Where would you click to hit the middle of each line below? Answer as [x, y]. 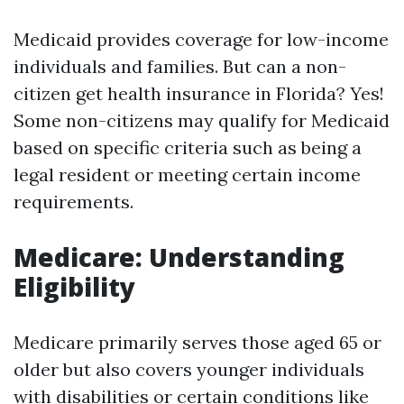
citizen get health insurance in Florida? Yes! [199, 93]
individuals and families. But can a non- [180, 66]
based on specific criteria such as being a [188, 147]
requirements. [73, 202]
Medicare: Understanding [179, 257]
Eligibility [74, 287]
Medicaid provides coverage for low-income [201, 39]
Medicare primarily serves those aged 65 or [197, 342]
